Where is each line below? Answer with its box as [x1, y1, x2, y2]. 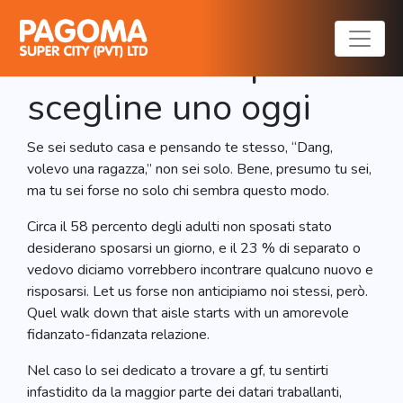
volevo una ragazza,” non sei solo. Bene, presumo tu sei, [27, 159, 372, 179]
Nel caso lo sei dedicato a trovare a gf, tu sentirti [27, 361, 328, 381]
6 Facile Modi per [27, 40, 304, 89]
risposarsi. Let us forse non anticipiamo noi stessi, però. [27, 282, 368, 301]
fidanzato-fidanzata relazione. [27, 325, 210, 345]
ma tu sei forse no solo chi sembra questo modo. [27, 181, 329, 201]
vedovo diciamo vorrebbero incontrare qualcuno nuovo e [27, 260, 373, 280]
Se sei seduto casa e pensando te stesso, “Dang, [27, 138, 333, 157]
